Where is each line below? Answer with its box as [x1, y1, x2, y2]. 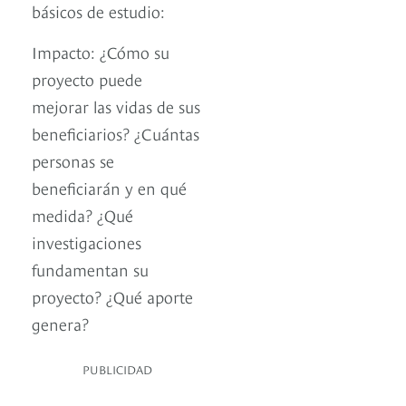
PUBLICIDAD [82, 361, 152, 378]
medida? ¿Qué [32, 203, 133, 227]
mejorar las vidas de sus [32, 94, 200, 118]
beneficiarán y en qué [32, 176, 187, 199]
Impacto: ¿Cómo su [32, 40, 169, 63]
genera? [32, 312, 89, 335]
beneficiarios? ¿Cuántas [32, 121, 199, 145]
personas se [32, 149, 114, 172]
